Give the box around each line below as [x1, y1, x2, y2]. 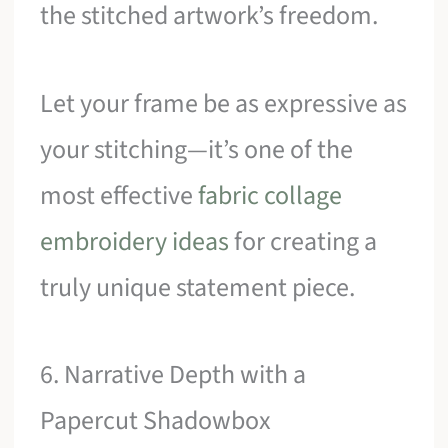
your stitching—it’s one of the [40, 130, 354, 168]
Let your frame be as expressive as [40, 84, 408, 122]
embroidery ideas [40, 222, 230, 260]
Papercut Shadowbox [40, 402, 272, 440]
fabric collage [198, 176, 343, 214]
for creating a [229, 222, 378, 260]
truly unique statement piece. [40, 268, 356, 306]
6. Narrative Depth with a [40, 356, 307, 394]
